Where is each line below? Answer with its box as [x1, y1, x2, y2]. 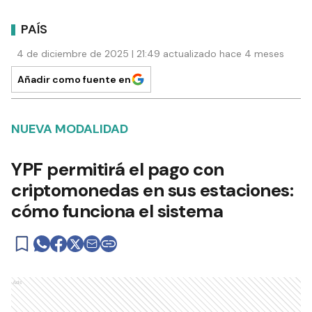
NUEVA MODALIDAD [11, 120, 128, 138]
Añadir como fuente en [17, 73, 131, 86]
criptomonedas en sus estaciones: [11, 178, 293, 203]
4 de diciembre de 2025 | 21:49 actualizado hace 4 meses [17, 47, 284, 61]
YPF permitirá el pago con [11, 157, 224, 182]
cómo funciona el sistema [11, 199, 223, 224]
